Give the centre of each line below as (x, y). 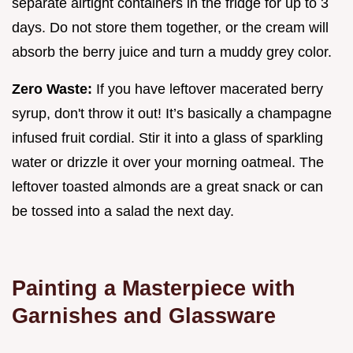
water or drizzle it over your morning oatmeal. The (168, 162)
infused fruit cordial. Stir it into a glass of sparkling (167, 137)
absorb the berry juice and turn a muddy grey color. (172, 52)
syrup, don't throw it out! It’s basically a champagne (172, 113)
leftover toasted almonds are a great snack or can (167, 186)
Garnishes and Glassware (144, 315)
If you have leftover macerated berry (208, 89)
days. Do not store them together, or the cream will (170, 27)
